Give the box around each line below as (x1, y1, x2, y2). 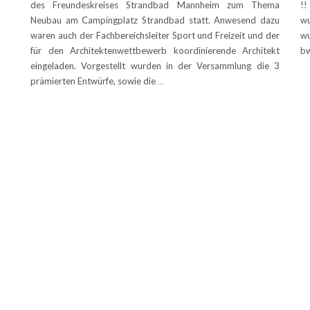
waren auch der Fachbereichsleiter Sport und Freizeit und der (30, 29, 280, 41)
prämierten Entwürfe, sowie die (30, 75, 158, 86)
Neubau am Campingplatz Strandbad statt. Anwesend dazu (30, 14, 280, 26)
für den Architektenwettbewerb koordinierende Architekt (30, 44, 280, 56)
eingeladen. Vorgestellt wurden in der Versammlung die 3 (30, 60, 280, 71)
